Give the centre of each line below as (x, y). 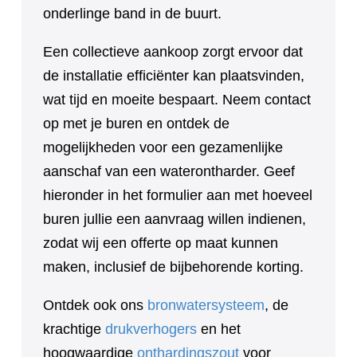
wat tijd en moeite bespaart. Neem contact (177, 99)
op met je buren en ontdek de (136, 123)
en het (219, 329)
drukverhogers (151, 329)
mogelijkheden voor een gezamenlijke (163, 147)
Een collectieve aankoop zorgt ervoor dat (173, 51)
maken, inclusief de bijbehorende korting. (173, 267)
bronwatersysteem (206, 305)
